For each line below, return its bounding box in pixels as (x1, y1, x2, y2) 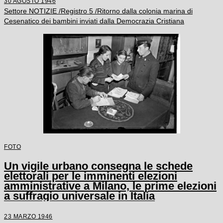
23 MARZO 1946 (4, 213, 53, 220)
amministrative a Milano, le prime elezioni (4, 179, 217, 192)
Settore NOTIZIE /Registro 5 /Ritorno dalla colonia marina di (4, 7, 193, 15)
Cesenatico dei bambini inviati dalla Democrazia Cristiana (4, 17, 184, 25)
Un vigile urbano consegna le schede (4, 159, 193, 172)
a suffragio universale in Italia (4, 189, 155, 202)
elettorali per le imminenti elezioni (4, 169, 177, 182)
